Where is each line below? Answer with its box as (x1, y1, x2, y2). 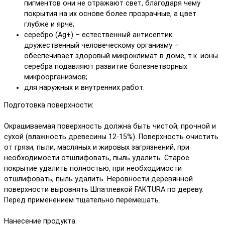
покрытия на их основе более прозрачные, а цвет (24, 10, 196, 19)
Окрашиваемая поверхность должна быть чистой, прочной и (4, 122, 216, 131)
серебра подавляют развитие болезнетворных (24, 62, 187, 71)
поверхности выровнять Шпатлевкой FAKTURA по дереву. (4, 185, 203, 194)
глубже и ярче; (24, 20, 74, 29)
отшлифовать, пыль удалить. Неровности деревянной (4, 175, 193, 184)
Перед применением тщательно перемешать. (4, 196, 160, 205)
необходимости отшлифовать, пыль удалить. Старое (4, 154, 189, 163)
